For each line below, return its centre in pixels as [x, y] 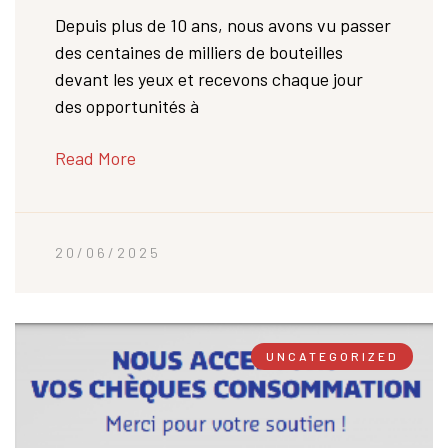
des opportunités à [127, 106]
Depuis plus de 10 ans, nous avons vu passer [223, 25]
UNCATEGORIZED [332, 356]
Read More [95, 158]
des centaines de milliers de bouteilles [199, 52]
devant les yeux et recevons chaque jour [209, 79]
